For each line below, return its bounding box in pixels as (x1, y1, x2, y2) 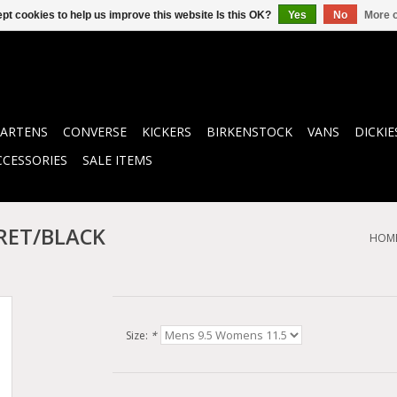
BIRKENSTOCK (206, 123, 292, 140)
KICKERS (142, 123, 191, 140)
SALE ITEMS (82, 152, 152, 168)
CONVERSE (63, 123, 127, 140)
